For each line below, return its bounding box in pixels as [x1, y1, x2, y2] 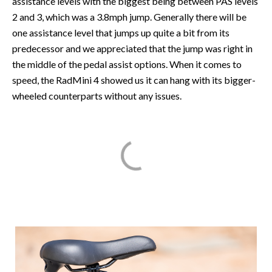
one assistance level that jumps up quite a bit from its [12, 27, 229, 39]
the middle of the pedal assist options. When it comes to [12, 58, 242, 70]
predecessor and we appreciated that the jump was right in [12, 42, 253, 55]
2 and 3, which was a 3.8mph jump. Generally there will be [12, 11, 246, 23]
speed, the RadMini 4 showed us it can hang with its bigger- [12, 74, 256, 86]
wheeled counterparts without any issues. [12, 90, 182, 102]
